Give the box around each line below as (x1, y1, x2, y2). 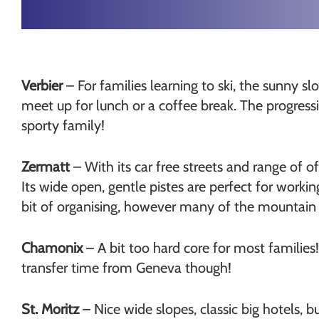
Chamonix (21, 239, 83, 256)
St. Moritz (21, 300, 79, 318)
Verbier (21, 77, 63, 94)
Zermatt (21, 158, 70, 175)
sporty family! (21, 117, 105, 134)
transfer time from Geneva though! (21, 259, 231, 276)
